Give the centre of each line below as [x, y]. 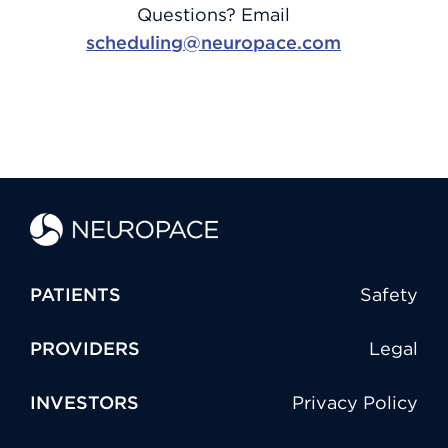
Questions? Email [213, 14]
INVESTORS [84, 402]
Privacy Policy [355, 402]
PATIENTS [75, 294]
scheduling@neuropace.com [213, 42]
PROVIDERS [85, 348]
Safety [389, 294]
